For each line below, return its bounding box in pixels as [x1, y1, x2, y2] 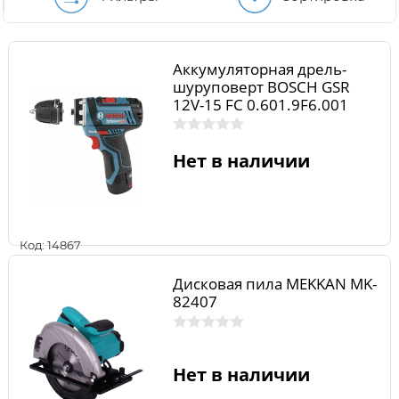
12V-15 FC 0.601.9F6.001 [172, 94, 348, 116]
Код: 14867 [20, 238, 81, 253]
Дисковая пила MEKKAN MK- [172, 273, 377, 294]
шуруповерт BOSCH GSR [172, 77, 350, 98]
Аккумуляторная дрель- [172, 59, 346, 80]
